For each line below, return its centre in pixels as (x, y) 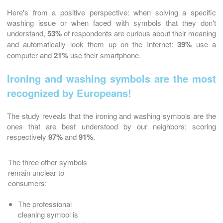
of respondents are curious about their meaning (139, 33)
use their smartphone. (105, 55)
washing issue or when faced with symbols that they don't (111, 23)
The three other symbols (48, 162)
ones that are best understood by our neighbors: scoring (111, 126)
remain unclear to (36, 173)
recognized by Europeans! (69, 93)
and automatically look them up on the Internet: (92, 44)
